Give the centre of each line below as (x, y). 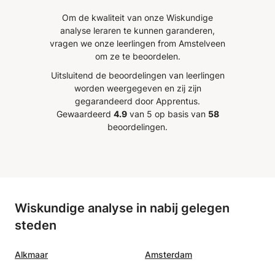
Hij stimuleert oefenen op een (127, 9)
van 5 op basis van (167, 114)
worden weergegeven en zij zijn (137, 88)
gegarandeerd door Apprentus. (137, 101)
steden (36, 225)
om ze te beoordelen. (137, 56)
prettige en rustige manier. (119, 24)
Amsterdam (168, 254)
